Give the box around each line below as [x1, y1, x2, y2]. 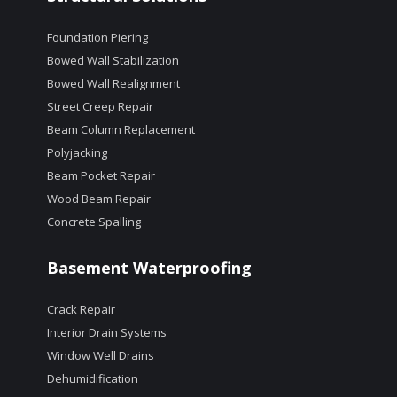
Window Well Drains [46, 347, 154, 364]
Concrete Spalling [46, 214, 141, 230]
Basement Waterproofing [46, 257, 252, 279]
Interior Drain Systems [46, 324, 167, 341]
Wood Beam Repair [46, 191, 151, 207]
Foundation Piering [46, 29, 148, 46]
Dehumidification [46, 370, 138, 387]
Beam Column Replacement [46, 121, 195, 138]
